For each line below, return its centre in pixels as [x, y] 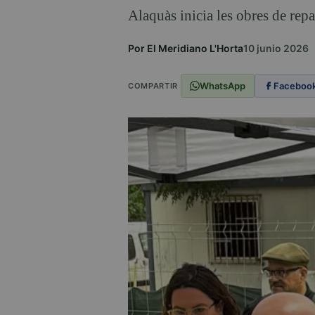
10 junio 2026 [276, 49]
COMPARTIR [153, 85]
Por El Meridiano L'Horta [186, 49]
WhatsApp [222, 85]
